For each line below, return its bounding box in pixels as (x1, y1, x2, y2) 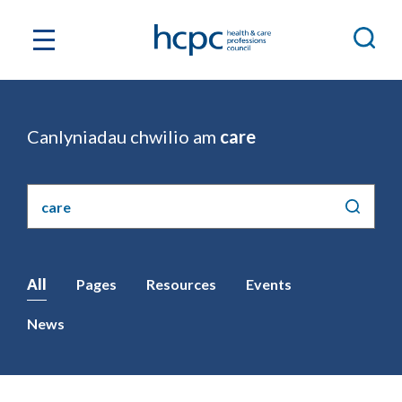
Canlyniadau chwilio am (27, 126, 220, 147)
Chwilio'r (26, 185, 84, 202)
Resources (146, 275, 216, 293)
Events (246, 275, 292, 293)
